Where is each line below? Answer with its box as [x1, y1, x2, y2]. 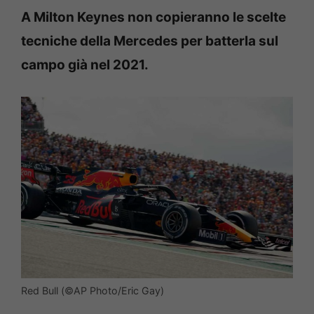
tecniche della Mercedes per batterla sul [21, 32, 278, 49]
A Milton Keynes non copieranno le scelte [21, 8, 286, 25]
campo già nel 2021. [21, 56, 149, 73]
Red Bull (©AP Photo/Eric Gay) [21, 284, 164, 296]
